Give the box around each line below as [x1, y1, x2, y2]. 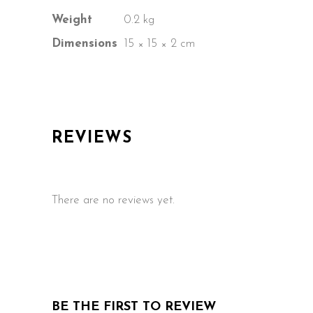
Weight [52, 13, 92, 26]
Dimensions [52, 37, 117, 50]
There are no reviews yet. [52, 194, 175, 206]
